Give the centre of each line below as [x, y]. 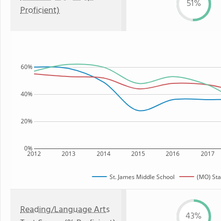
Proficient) [40, 11]
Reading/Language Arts [65, 210]
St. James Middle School [142, 177]
